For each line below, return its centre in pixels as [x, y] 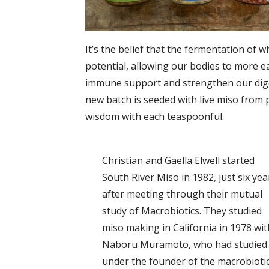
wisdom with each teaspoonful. [155, 117]
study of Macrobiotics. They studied [182, 210]
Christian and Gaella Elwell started [178, 160]
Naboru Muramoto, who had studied [184, 244]
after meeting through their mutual [182, 194]
